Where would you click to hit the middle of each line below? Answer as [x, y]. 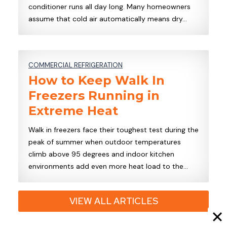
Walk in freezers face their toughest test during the [113, 129]
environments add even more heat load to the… [108, 166]
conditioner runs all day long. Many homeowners [109, 6]
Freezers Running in [94, 95]
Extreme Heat [73, 110]
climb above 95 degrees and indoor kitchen [101, 154]
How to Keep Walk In [97, 80]
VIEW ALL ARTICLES [113, 201]
